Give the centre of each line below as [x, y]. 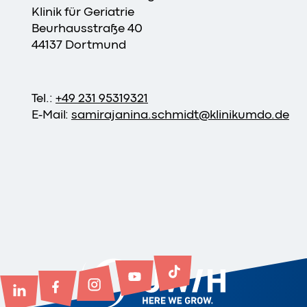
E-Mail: [51, 114]
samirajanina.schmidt [135, 114]
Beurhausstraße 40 [87, 28]
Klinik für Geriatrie [83, 11]
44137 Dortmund [79, 44]
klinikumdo [241, 114]
